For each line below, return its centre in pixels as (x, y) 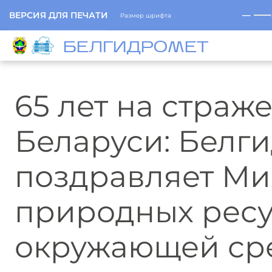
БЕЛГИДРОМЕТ (135, 48)
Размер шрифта (146, 15)
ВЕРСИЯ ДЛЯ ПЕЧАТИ (59, 15)
